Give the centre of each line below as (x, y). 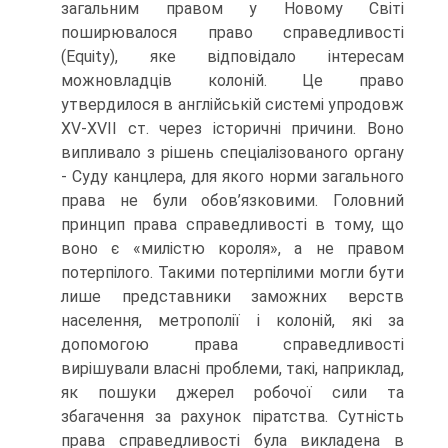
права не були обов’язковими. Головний (232, 200)
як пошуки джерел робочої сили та (232, 392)
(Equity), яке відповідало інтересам (232, 56)
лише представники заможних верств (232, 296)
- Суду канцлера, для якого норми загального (232, 176)
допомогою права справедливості (232, 344)
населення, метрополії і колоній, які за (232, 320)
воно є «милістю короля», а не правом (232, 248)
